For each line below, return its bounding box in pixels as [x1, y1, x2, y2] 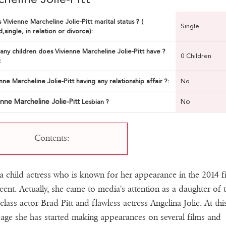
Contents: [34, 133, 70, 144]
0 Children [180, 52, 211, 60]
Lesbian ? [81, 98, 109, 106]
